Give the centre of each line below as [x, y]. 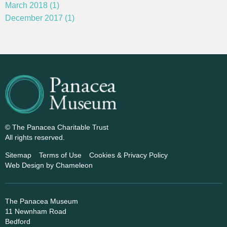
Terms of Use [60, 155]
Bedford [18, 222]
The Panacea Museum [42, 201]
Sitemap [18, 155]
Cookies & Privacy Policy [128, 155]
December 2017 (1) [40, 18]
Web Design [25, 165]
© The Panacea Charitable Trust [57, 127]
